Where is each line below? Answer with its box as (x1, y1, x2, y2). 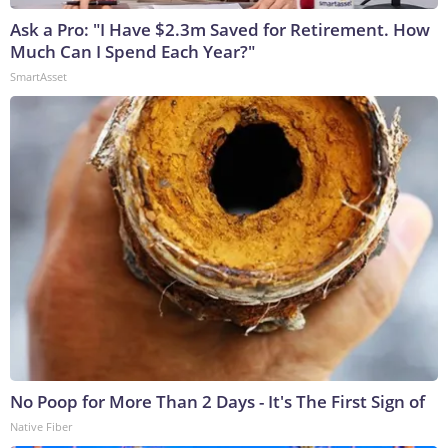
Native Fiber (10, 418, 72, 434)
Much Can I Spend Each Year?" (10, 39, 255, 63)
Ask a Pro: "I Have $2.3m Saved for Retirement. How (10, 17, 430, 41)
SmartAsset (10, 68, 67, 84)
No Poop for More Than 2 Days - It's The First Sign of (10, 389, 425, 413)
